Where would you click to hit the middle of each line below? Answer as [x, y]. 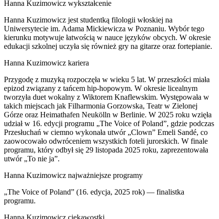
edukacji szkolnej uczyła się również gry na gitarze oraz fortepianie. [108, 46]
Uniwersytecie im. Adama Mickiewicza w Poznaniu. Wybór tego [104, 28]
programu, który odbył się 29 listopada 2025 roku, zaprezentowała [106, 150]
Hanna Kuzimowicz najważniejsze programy [73, 175]
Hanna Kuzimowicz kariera [46, 63]
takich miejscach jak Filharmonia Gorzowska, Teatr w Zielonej [101, 106]
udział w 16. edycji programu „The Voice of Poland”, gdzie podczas [109, 123]
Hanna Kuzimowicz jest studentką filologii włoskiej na [88, 20]
